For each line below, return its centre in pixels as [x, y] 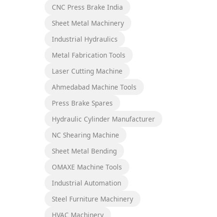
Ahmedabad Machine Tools [94, 87]
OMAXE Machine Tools [87, 167]
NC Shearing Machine [85, 135]
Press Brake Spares [82, 103]
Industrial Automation [86, 183]
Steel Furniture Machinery [93, 199]
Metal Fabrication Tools [89, 55]
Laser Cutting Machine [87, 71]
